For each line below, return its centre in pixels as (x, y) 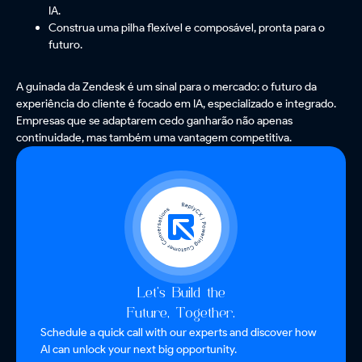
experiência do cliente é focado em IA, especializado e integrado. (176, 104)
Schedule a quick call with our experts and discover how (179, 333)
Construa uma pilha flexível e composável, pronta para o (187, 28)
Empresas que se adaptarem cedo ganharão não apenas (154, 121)
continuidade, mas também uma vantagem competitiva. (154, 138)
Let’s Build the (181, 294)
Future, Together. (181, 314)
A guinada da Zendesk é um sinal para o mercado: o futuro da (166, 87)
